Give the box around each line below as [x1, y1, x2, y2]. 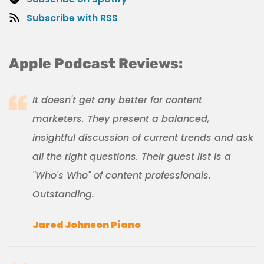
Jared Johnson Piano [32, 217, 141, 232]
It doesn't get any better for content [32, 93, 202, 107]
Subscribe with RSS [27, 11, 118, 25]
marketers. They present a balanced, [32, 111, 210, 126]
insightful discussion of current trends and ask [32, 130, 253, 144]
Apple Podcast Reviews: [9, 55, 183, 72]
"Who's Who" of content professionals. [32, 168, 211, 182]
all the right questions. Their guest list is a [32, 149, 231, 163]
